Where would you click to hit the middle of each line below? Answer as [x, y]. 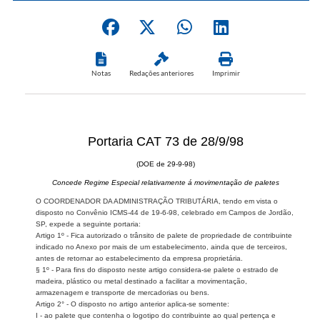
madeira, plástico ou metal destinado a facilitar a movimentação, [141, 281]
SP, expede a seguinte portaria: [88, 224]
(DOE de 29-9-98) [165, 164]
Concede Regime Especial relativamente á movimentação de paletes [165, 182]
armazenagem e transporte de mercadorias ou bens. [122, 292]
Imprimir [226, 72]
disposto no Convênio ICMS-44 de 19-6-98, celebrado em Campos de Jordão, [165, 212]
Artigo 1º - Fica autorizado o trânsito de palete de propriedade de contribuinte [164, 235]
